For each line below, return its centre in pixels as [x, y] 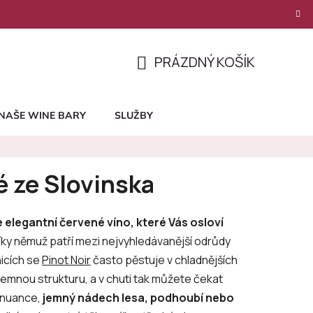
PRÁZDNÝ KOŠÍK [205, 61]
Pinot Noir [66, 260]
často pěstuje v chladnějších [164, 260]
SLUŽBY [134, 116]
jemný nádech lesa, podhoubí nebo [138, 297]
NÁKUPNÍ [164, 78]
